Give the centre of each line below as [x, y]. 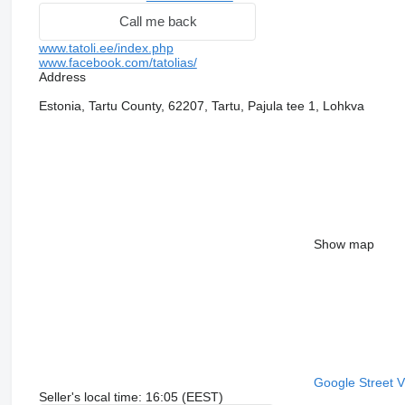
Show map [344, 244]
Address [62, 76]
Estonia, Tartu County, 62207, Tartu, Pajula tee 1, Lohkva [201, 105]
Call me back [158, 22]
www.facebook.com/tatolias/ [118, 62]
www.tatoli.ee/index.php [106, 47]
